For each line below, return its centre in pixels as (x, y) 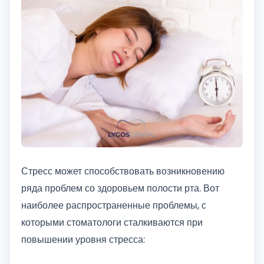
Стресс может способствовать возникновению (123, 171)
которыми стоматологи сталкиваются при (112, 222)
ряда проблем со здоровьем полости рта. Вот (120, 188)
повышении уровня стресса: (83, 240)
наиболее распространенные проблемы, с (114, 205)
